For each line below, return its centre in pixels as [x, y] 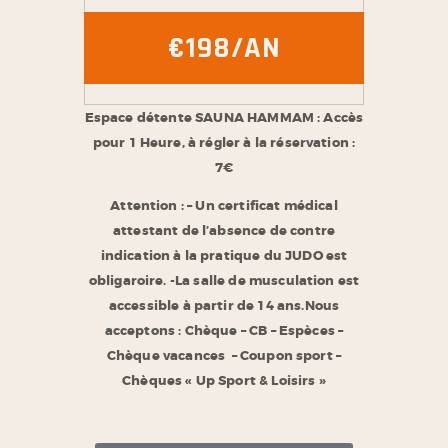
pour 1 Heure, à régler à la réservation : [224, 142]
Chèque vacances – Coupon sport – [224, 355]
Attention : [149, 205]
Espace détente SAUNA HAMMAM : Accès [224, 117]
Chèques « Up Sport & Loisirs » [224, 380]
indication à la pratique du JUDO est [224, 255]
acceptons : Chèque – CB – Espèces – [224, 330]
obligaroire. [127, 280]
